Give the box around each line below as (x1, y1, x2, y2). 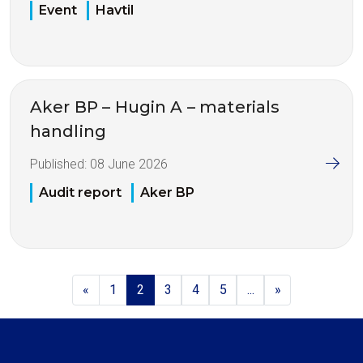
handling (30, 122, 106, 142)
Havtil (96, 2, 134, 19)
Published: (30, 156, 90, 173)
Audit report (39, 184, 122, 200)
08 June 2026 (90, 156, 168, 173)
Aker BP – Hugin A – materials (30, 97, 280, 117)
